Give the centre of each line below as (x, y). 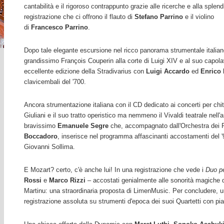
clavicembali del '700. (55, 82)
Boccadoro (41, 136)
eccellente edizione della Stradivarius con (84, 71)
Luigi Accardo (168, 71)
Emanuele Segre (83, 126)
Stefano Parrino (159, 17)
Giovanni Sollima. (49, 147)
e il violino (199, 17)
